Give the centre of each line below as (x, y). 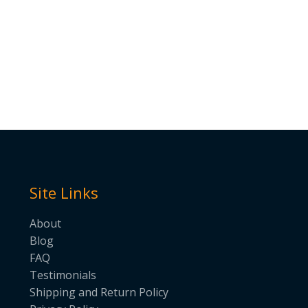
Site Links (64, 193)
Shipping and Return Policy (99, 292)
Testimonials (63, 275)
